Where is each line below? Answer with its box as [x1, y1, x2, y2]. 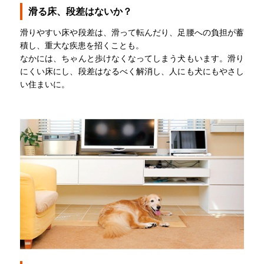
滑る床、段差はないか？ [28, 5, 132, 17]
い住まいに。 [20, 78, 70, 89]
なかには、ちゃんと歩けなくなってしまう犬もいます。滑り [20, 52, 244, 63]
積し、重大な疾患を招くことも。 [20, 39, 144, 50]
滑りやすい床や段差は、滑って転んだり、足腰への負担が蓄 [20, 27, 244, 37]
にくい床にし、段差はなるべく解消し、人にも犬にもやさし [20, 65, 244, 76]
